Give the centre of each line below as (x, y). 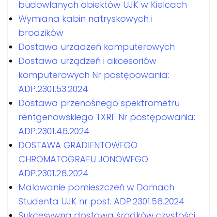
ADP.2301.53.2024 (53, 89)
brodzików (41, 33)
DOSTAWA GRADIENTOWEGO (78, 145)
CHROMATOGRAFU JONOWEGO (83, 159)
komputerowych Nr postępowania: (94, 75)
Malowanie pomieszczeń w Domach (96, 187)
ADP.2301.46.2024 (54, 131)
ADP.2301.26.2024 (54, 173)
